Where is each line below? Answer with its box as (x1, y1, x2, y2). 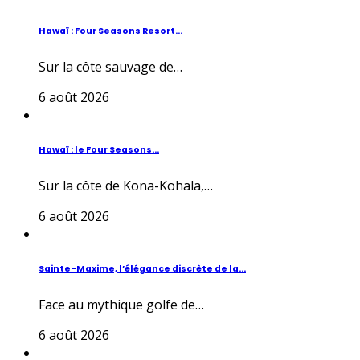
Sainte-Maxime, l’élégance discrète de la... (39, 263, 246, 276)
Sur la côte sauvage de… (39, 58, 182, 76)
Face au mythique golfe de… (39, 296, 204, 314)
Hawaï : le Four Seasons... (39, 144, 159, 157)
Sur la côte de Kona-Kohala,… (39, 177, 213, 195)
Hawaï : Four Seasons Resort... (39, 25, 182, 38)
